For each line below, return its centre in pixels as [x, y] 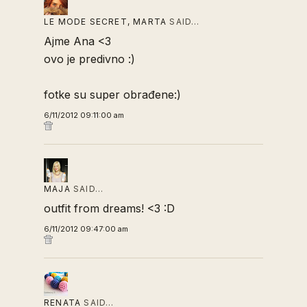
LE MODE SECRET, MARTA [106, 22]
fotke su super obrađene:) [112, 95]
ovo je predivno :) [89, 59]
